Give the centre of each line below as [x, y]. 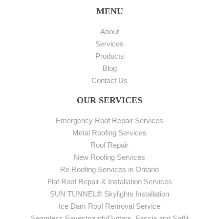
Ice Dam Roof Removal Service [109, 206]
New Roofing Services [109, 157]
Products [109, 56]
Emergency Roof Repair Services [109, 120]
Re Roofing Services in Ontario [109, 169]
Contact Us [109, 80]
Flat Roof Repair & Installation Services [109, 181]
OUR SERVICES [109, 100]
